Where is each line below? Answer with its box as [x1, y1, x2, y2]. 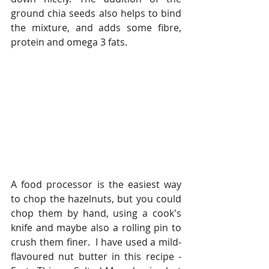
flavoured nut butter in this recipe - [11, 250, 181, 263]
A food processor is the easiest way [11, 178, 181, 191]
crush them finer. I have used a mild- [11, 235, 181, 249]
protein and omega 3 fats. [11, 35, 130, 49]
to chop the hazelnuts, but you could [11, 192, 181, 205]
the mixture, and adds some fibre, [11, 21, 181, 34]
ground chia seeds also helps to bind [11, 7, 181, 20]
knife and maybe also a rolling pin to [11, 221, 181, 234]
